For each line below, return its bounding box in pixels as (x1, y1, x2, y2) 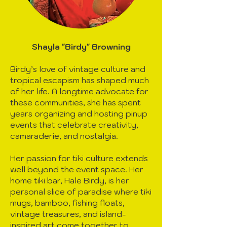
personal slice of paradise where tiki (10, 186, 152, 197)
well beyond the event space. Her (10, 164, 143, 175)
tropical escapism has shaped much (10, 75, 149, 86)
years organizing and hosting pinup (10, 108, 147, 119)
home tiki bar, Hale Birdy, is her (10, 175, 129, 186)
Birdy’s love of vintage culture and (10, 64, 145, 74)
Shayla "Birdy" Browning (31, 42, 131, 52)
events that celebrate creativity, (10, 120, 138, 130)
